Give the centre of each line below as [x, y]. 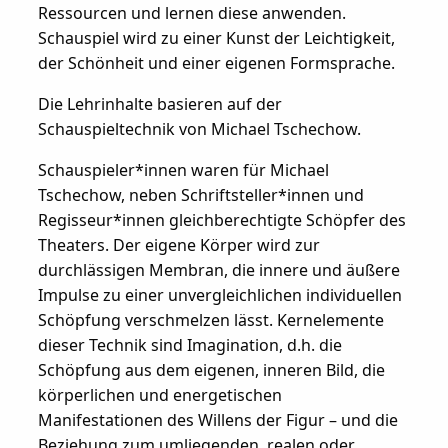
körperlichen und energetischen [159, 394]
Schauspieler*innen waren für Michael [183, 169]
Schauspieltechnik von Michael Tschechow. [199, 128]
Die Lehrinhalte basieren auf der [159, 103]
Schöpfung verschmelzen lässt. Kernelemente [210, 319]
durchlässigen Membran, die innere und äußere [218, 269]
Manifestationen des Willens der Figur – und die [217, 419]
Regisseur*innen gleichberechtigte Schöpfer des [221, 219]
